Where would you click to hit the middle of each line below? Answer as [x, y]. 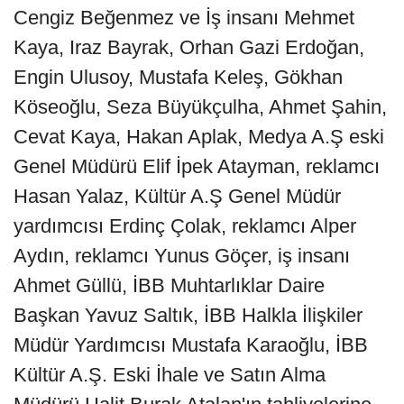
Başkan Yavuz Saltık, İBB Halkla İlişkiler [188, 316]
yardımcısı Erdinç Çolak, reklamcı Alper [185, 226]
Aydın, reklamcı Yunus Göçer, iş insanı [182, 256]
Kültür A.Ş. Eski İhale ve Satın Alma [170, 375]
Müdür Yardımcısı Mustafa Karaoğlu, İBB [191, 345]
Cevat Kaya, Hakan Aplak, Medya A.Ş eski [199, 137]
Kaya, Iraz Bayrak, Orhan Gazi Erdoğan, [189, 48]
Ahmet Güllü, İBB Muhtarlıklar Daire [169, 286]
